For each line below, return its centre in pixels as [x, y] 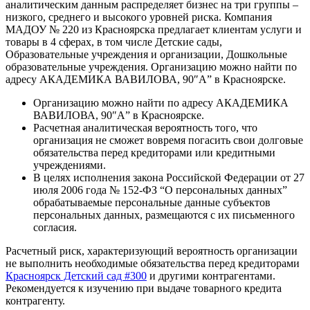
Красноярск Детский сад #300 [76, 275]
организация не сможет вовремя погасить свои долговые [168, 140]
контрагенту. [35, 300]
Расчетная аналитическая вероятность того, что [145, 127]
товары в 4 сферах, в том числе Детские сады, [114, 42]
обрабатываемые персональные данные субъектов [152, 202]
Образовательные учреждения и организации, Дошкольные [146, 54]
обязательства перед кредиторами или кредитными [154, 152]
